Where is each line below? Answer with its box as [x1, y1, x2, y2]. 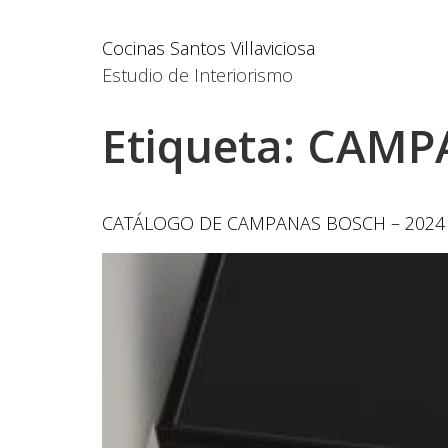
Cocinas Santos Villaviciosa [102, 36, 315, 60]
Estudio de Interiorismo [102, 63, 293, 87]
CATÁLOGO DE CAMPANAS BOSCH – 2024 [102, 211, 445, 235]
